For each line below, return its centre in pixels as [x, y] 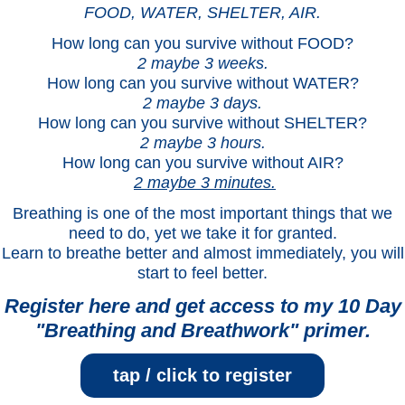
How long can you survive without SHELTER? [202, 123]
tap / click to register [202, 376]
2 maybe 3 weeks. [202, 64]
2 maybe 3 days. [202, 104]
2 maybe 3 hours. [202, 143]
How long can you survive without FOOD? [202, 44]
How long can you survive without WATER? [202, 84]
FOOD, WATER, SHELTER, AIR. [202, 13]
